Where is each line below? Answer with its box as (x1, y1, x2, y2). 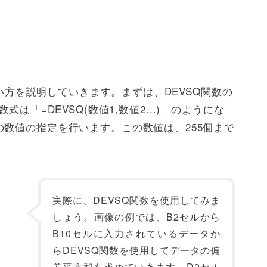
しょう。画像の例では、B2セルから (52, 210, 221, 224)
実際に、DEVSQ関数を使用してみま (52, 193, 221, 207)
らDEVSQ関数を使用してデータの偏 (52, 243, 221, 257)
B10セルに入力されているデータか (52, 226, 221, 241)
